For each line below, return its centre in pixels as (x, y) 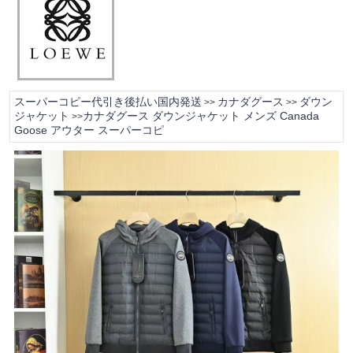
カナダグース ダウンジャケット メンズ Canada (201, 116)
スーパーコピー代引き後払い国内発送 (108, 102)
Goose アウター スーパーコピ (89, 130)
